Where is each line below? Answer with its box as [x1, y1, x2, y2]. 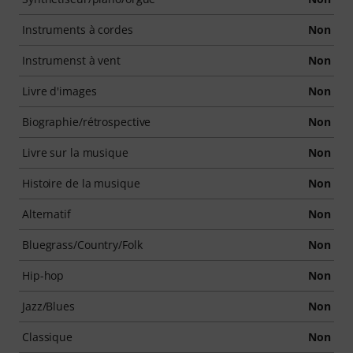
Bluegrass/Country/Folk [22, 237, 143, 252]
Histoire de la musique [22, 176, 140, 191]
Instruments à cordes [22, 22, 133, 37]
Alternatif [22, 206, 71, 221]
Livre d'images [22, 84, 97, 98]
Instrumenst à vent [22, 53, 121, 68]
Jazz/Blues [22, 299, 75, 314]
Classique [22, 329, 73, 344]
